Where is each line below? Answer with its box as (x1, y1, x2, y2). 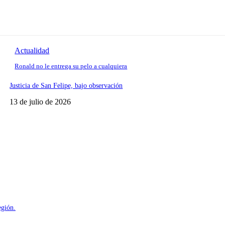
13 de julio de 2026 (10, 97, 71, 106)
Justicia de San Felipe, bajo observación (10, 81, 123, 89)
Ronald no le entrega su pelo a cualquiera (15, 62, 128, 70)
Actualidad (15, 46, 50, 55)
